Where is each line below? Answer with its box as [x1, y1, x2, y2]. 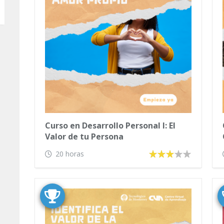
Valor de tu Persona [45, 131, 123, 142]
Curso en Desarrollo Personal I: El [45, 120, 175, 131]
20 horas [55, 149, 84, 158]
